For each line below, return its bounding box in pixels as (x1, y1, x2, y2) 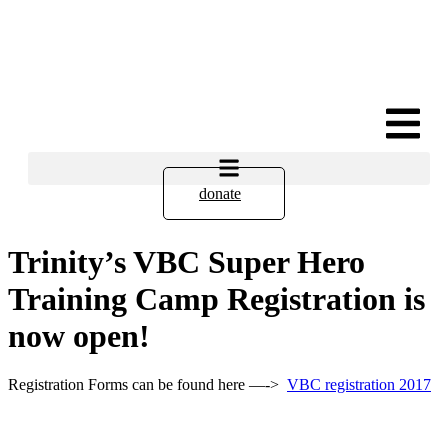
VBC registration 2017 (287, 376, 431, 394)
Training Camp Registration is (8, 280, 425, 317)
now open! (8, 317, 150, 354)
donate (199, 184, 241, 202)
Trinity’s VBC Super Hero (8, 243, 365, 280)
